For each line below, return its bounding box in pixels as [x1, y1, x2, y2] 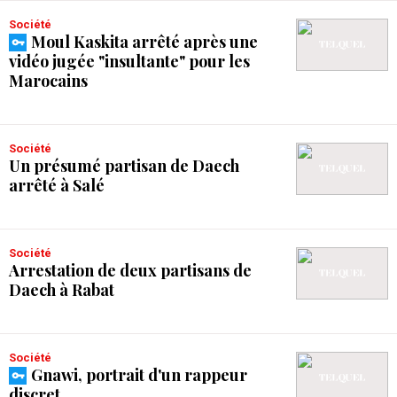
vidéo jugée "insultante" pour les [9, 51, 250, 72]
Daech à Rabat [9, 279, 114, 300]
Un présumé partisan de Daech [9, 155, 239, 176]
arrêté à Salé [9, 175, 105, 196]
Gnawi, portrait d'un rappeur [31, 364, 247, 385]
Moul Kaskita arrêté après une [31, 31, 258, 52]
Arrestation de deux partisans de [9, 260, 252, 281]
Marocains [9, 70, 88, 91]
